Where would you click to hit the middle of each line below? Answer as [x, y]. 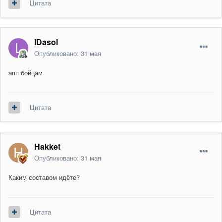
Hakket [47, 147]
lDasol [46, 42]
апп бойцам [27, 73]
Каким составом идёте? [44, 177]
